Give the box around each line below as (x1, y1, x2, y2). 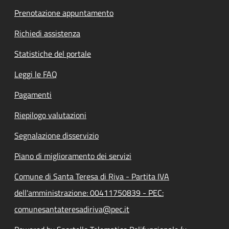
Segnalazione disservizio (14, 129, 99, 142)
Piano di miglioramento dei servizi (14, 149, 131, 162)
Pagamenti (14, 88, 52, 101)
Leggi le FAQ (14, 67, 57, 80)
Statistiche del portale (14, 47, 91, 60)
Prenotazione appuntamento (14, 6, 113, 19)
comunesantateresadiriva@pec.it (14, 202, 129, 215)
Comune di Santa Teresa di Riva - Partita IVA (14, 170, 169, 182)
